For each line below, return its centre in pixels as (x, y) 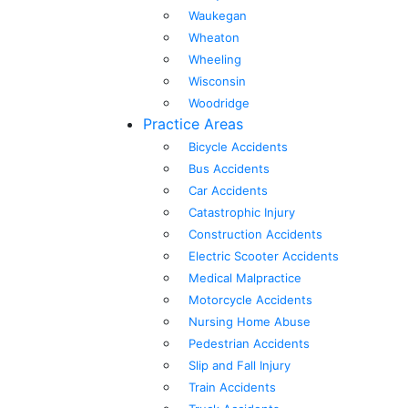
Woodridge (219, 103)
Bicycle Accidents (238, 147)
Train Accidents (232, 388)
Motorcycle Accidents (250, 300)
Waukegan (218, 16)
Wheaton (214, 38)
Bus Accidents (229, 169)
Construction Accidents (255, 235)
